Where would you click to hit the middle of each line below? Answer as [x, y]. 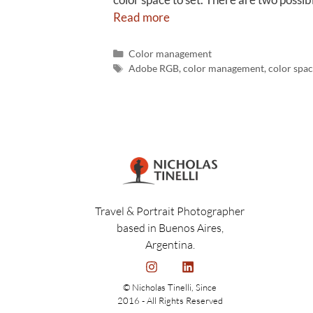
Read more [141, 17]
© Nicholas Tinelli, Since [170, 287]
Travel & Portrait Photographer [170, 211]
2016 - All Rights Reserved [170, 300]
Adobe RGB [153, 68]
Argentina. [170, 245]
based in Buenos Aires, [170, 228]
